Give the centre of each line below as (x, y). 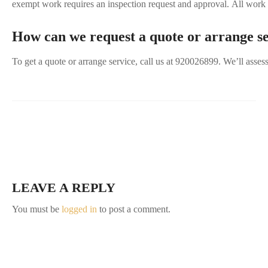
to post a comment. (134, 209)
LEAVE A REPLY (64, 188)
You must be (37, 209)
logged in (79, 209)
